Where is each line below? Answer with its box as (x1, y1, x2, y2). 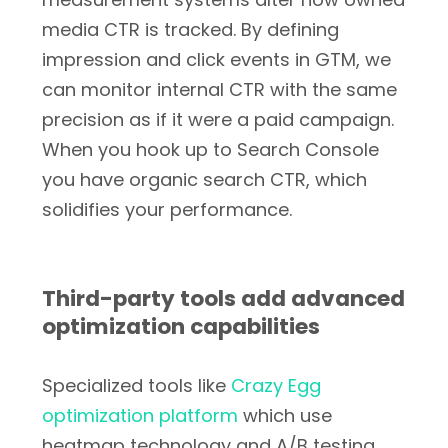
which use (238, 403, 332, 428)
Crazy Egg (231, 373, 321, 398)
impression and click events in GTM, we (42, 47, 391, 72)
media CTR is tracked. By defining (42, 17, 339, 42)
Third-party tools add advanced (42, 283, 405, 314)
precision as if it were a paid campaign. (42, 107, 394, 132)
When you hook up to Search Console (42, 137, 379, 162)
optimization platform (42, 403, 238, 428)
